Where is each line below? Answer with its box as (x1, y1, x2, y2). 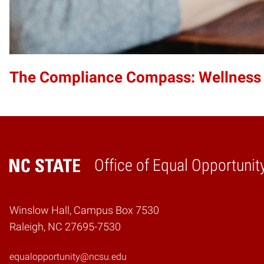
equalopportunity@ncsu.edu (9, 250, 127, 262)
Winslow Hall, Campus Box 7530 (9, 204, 159, 216)
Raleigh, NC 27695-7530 (9, 220, 121, 233)
